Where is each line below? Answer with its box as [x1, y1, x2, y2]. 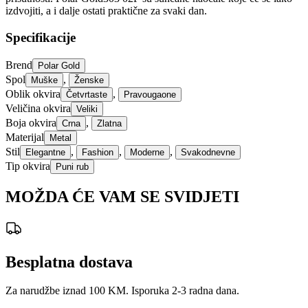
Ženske [74, 74, 104, 85]
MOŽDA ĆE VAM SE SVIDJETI [5, 187, 239, 206]
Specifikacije [5, 30, 76, 45]
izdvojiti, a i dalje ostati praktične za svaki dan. [5, 5, 207, 17]
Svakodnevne [181, 146, 235, 157]
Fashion [82, 146, 113, 157]
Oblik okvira [5, 87, 60, 100]
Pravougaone [124, 89, 176, 100]
